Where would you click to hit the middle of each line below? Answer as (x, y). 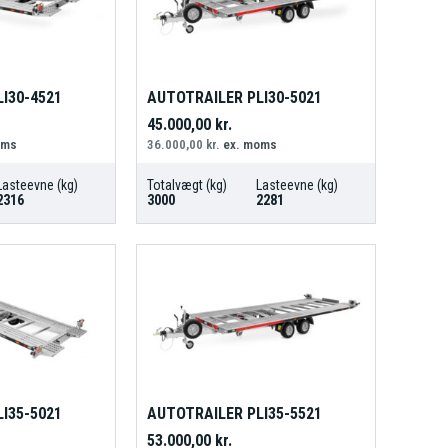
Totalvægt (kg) (186, 185)
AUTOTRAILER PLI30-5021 (234, 98)
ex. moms (248, 145)
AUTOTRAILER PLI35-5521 (234, 413)
